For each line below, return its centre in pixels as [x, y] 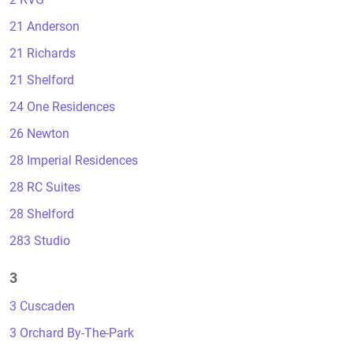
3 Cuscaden [42, 306]
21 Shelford [42, 80]
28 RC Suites [45, 187]
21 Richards [43, 53]
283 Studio [40, 241]
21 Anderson [45, 26]
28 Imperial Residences [74, 160]
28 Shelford [42, 214]
